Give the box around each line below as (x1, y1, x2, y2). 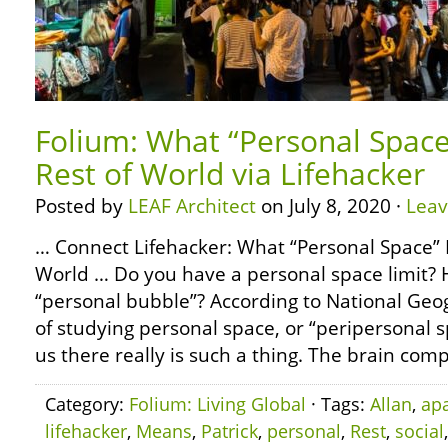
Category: (45, 392, 129, 416)
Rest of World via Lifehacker (35, 153, 425, 194)
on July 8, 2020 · (256, 193, 406, 219)
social (395, 419, 444, 443)
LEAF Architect (128, 193, 256, 219)
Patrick (201, 419, 258, 443)
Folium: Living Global (129, 392, 306, 416)
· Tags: (306, 392, 370, 416)
